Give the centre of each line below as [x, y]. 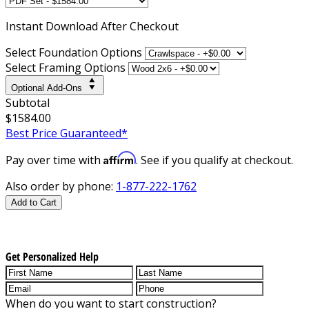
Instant [26, 26]
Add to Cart [34, 202]
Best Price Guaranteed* [67, 133]
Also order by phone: [61, 186]
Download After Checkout [112, 26]
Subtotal [28, 102]
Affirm [120, 158]
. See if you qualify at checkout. [215, 160]
